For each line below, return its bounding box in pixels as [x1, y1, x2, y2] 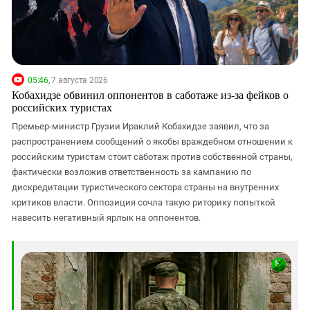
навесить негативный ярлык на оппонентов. [12, 212, 201, 224]
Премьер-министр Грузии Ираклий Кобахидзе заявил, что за [12, 121, 269, 132]
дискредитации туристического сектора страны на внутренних [12, 182, 279, 193]
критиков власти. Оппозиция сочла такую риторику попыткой [12, 197, 275, 208]
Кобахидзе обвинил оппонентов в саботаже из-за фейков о [12, 87, 289, 102]
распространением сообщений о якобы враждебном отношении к [12, 136, 293, 147]
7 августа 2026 [49, 75, 108, 86]
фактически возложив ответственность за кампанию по [12, 167, 251, 178]
